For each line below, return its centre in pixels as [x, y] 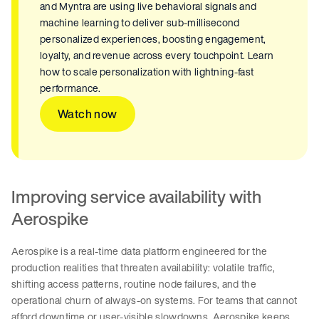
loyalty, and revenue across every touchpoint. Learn [157, 56]
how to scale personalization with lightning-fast [147, 72]
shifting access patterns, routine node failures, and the [134, 284]
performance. [70, 88]
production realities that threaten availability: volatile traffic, [143, 268]
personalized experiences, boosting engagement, [153, 39]
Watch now [88, 114]
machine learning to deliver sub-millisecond [140, 23]
